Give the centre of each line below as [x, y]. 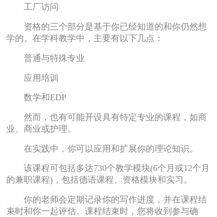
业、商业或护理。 [41, 129]
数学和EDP [37, 98]
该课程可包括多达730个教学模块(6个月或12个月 [108, 168]
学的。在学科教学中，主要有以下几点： [85, 39]
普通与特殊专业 [46, 58]
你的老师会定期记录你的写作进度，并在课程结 [107, 200]
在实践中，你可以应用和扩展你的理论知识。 [102, 148]
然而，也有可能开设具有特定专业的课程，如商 [107, 117]
